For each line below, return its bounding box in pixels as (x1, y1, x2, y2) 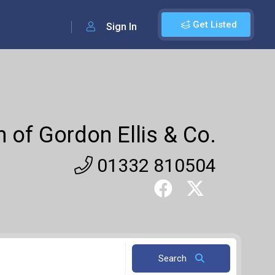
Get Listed (190, 19, 237, 30)
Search (158, 253, 189, 265)
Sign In (104, 21, 137, 33)
